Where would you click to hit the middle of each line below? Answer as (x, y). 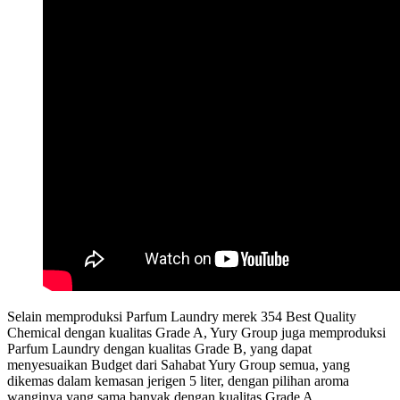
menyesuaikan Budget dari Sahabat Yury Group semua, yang (179, 364)
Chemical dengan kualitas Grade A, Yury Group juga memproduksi (196, 332)
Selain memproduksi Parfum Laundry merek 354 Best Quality (182, 316)
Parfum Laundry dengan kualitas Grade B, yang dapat (159, 348)
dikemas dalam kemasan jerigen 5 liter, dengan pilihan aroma (178, 380)
